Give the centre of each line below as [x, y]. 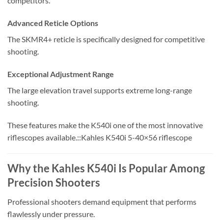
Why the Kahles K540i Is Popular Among [106, 168]
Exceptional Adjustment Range [61, 74]
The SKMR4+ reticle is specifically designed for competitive [106, 39]
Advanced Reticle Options [53, 23]
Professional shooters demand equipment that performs [102, 201]
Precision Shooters [54, 183]
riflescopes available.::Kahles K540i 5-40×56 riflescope [100, 137]
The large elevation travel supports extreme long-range [100, 90]
